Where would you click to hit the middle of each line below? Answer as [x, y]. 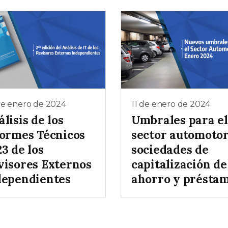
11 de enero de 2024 [171, 104]
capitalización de [179, 164]
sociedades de [170, 150]
